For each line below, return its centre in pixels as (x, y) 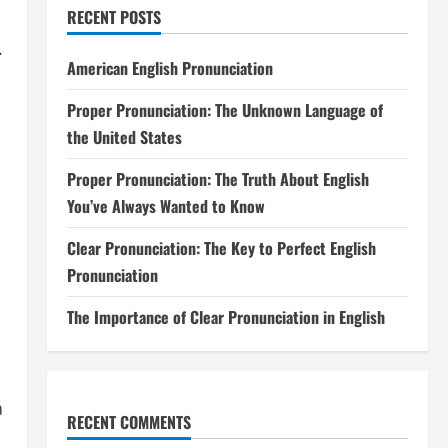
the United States (124, 137)
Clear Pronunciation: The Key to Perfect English (221, 248)
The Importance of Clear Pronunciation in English (225, 317)
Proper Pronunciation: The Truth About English (217, 179)
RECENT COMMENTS (128, 422)
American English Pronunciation (169, 68)
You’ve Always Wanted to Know (165, 206)
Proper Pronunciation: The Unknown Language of (224, 110)
